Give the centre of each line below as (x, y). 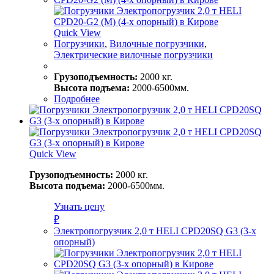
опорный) (74, 242)
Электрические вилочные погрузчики (133, 54)
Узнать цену (79, 206)
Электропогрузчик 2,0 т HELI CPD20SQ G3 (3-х (155, 231)
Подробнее (77, 98)
